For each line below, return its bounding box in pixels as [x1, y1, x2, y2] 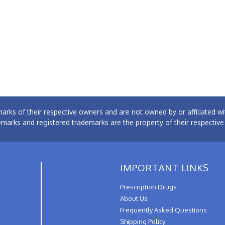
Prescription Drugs [120, 182, 177, 191]
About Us [120, 194, 148, 202]
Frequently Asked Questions [120, 205, 207, 214]
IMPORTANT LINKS [120, 162, 209, 173]
